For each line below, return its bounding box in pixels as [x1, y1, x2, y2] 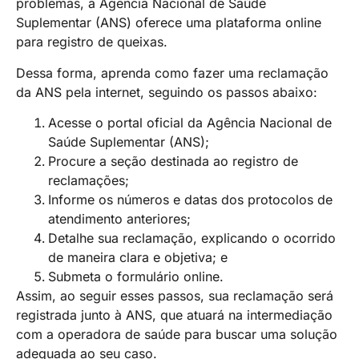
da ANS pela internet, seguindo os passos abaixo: [16, 83, 317, 100]
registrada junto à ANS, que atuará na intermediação [16, 306, 333, 323]
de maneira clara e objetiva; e [48, 248, 228, 265]
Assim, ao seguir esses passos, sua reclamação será [16, 287, 333, 304]
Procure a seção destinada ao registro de [48, 152, 298, 169]
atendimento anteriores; [48, 210, 191, 227]
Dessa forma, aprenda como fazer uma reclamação [16, 64, 329, 81]
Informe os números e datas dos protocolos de [48, 191, 333, 208]
